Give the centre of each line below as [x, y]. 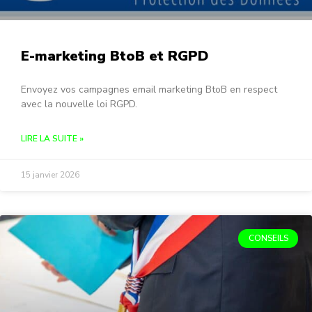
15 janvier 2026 [50, 175]
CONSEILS [268, 239]
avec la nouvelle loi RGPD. [79, 104]
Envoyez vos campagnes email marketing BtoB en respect [149, 90]
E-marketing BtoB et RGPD [115, 56]
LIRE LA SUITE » [52, 139]
